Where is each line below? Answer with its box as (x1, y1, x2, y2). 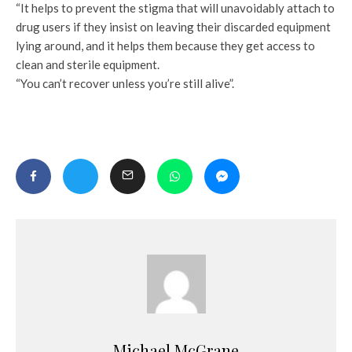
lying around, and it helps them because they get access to (16, 38, 315, 53)
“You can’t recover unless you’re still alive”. (16, 76, 234, 91)
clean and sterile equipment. (16, 57, 159, 72)
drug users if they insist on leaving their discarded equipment (16, 20, 331, 35)
